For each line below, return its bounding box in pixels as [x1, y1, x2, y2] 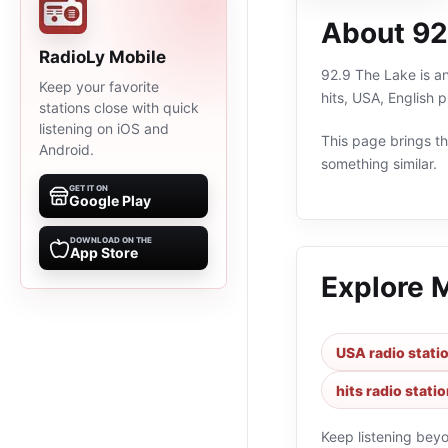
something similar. [321, 155, 437, 172]
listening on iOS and [39, 120, 169, 137]
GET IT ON [69, 183, 108, 193]
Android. [39, 141, 94, 158]
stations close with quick [39, 99, 199, 116]
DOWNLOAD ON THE [70, 235, 152, 245]
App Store [70, 244, 138, 261]
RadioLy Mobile [39, 47, 166, 67]
